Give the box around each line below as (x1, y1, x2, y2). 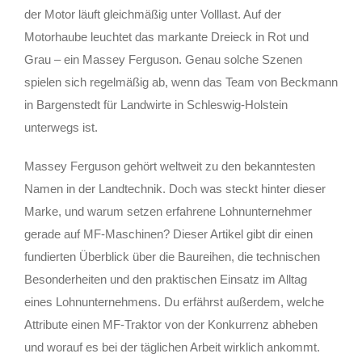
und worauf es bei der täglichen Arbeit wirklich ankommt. (24, 339, 320, 354)
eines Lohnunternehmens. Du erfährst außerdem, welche (24, 294, 324, 309)
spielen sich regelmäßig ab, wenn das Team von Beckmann (24, 74, 338, 89)
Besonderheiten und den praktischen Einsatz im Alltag (24, 271, 307, 286)
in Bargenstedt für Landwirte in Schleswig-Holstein (24, 97, 288, 112)
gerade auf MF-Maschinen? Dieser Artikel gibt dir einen (24, 226, 313, 241)
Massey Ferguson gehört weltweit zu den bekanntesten (24, 158, 315, 173)
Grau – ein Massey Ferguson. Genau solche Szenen (24, 52, 302, 66)
